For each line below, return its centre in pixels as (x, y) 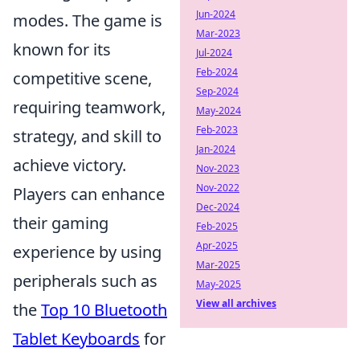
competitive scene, (82, 78)
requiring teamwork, (89, 107)
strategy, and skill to (87, 136)
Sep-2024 (217, 91)
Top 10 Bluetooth (104, 310)
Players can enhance (89, 194)
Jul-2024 (214, 53)
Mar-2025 (218, 265)
